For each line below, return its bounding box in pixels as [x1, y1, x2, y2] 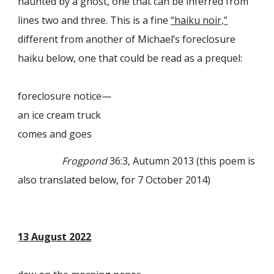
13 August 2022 [18, 230, 92, 244]
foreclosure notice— [18, 89, 112, 103]
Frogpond [62, 154, 108, 168]
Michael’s [138, 32, 183, 46]
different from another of [18, 32, 138, 46]
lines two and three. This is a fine [18, 13, 171, 27]
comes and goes [18, 127, 92, 141]
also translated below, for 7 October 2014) [18, 173, 211, 187]
